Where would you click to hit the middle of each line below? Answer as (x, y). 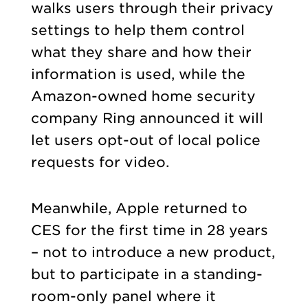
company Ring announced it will (147, 119)
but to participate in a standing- (146, 274)
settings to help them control (137, 31)
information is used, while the (138, 75)
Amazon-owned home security (143, 97)
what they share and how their (141, 53)
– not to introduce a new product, (153, 252)
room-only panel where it (123, 296)
